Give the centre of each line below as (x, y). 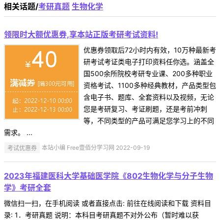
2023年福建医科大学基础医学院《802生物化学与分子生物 (109, 176)
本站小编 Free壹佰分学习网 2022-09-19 (95, 148)
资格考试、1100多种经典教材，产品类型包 (150, 85)
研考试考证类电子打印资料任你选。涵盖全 (149, 62)
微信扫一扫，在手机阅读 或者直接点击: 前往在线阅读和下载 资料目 (108, 203)
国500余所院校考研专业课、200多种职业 (148, 74)
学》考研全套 (27, 188)
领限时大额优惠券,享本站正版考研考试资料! (81, 35)
